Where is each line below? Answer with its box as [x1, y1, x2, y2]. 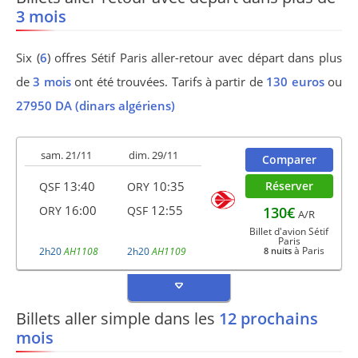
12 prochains [219, 308, 318, 329]
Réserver [265, 178, 313, 193]
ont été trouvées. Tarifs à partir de [70, 74, 267, 89]
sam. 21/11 [41, 148, 92, 162]
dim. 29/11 [129, 148, 179, 162]
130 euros [266, 74, 324, 89]
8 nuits [264, 245, 292, 257]
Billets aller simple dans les [16, 308, 219, 329]
